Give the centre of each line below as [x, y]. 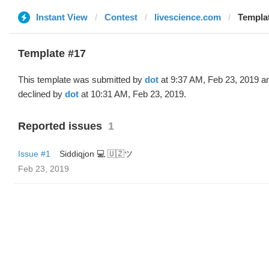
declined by [41, 94]
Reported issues [60, 126]
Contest [121, 17]
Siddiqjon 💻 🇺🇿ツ [96, 154]
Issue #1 [34, 154]
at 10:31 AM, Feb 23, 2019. [132, 94]
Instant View [62, 17]
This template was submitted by [81, 80]
